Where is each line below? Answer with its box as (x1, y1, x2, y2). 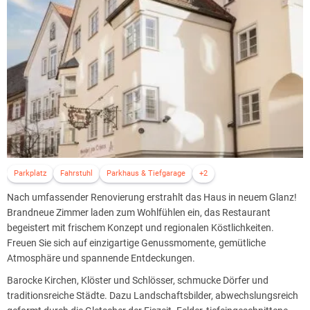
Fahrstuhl (60, 168, 93, 178)
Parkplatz (14, 168, 46, 178)
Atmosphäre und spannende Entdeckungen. (7, 252, 195, 264)
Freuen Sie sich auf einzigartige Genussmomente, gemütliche (7, 237, 266, 248)
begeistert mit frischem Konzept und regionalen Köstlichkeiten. (7, 221, 274, 233)
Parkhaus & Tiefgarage (107, 168, 185, 178)
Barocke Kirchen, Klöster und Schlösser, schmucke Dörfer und (7, 274, 268, 286)
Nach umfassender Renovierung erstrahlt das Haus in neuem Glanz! (7, 191, 297, 203)
